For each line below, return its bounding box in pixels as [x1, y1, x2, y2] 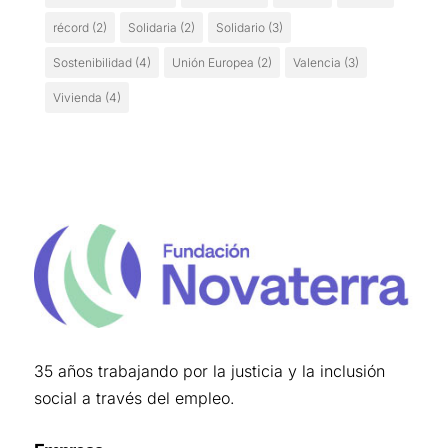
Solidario [215, 19, 265, 35]
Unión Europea [171, 54, 254, 70]
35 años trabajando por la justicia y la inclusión [33, 361, 385, 382]
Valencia [292, 54, 341, 70]
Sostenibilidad [52, 54, 132, 70]
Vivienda [52, 89, 102, 105]
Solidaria [127, 19, 177, 35]
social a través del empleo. [33, 388, 235, 409]
